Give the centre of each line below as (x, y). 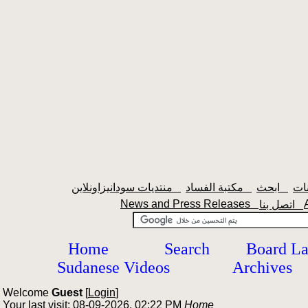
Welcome (27, 293)
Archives (262, 267)
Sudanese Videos (113, 267)
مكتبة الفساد (247, 187)
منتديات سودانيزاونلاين (177, 187)
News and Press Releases (189, 204)
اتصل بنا (299, 205)
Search (187, 249)
